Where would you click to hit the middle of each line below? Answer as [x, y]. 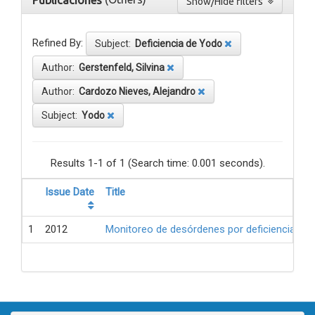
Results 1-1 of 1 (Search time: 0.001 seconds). [157, 163]
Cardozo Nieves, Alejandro [137, 92]
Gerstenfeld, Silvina [122, 68]
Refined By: [58, 43]
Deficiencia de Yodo [179, 44]
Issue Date [70, 192]
